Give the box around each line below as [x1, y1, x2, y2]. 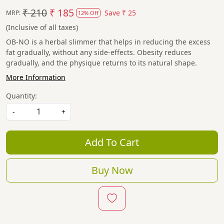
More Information [6, 72, 65, 82]
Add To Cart [85, 135, 139, 149]
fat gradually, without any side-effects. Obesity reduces [6, 47, 191, 57]
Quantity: [6, 91, 37, 101]
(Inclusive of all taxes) [6, 22, 78, 32]
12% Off [78, 9, 98, 17]
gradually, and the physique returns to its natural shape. [6, 58, 197, 68]
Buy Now [91, 163, 133, 177]
